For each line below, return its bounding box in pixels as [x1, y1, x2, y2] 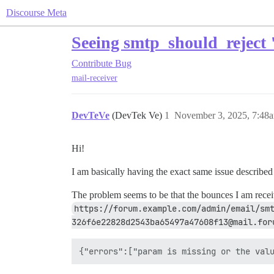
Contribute [72, 58, 113, 68]
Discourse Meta [6, 7, 67, 18]
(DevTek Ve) [112, 110, 165, 121]
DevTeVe [72, 110, 109, 121]
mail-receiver [72, 73, 117, 83]
